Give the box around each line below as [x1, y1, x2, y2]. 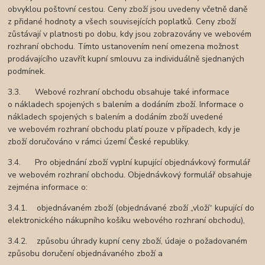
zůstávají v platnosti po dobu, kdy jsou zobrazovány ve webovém [8, 28, 252, 40]
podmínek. [8, 66, 46, 77]
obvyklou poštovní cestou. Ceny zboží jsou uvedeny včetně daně [8, 4, 248, 15]
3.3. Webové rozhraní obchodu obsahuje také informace [8, 86, 230, 98]
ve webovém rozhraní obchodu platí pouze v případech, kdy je [8, 124, 241, 135]
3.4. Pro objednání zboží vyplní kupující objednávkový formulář [8, 157, 251, 169]
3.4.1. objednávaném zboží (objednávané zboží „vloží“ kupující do [8, 202, 255, 214]
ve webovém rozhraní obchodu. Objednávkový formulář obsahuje [8, 169, 253, 181]
